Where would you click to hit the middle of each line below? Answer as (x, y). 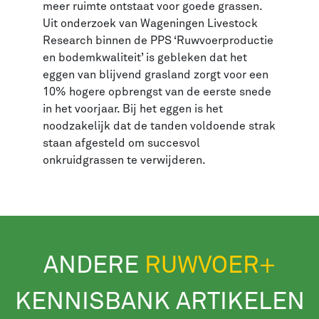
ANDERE (94, 265)
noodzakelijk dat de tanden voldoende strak (159, 126)
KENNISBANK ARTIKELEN (159, 302)
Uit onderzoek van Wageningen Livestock (150, 23)
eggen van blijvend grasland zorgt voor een (156, 74)
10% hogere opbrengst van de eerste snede (157, 91)
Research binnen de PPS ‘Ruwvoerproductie (158, 40)
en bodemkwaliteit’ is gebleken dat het (145, 57)
